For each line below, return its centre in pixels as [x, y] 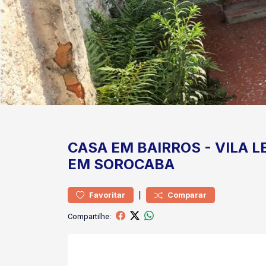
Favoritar [107, 195]
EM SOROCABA [121, 164]
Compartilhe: [89, 216]
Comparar [187, 195]
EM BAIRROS [156, 148]
